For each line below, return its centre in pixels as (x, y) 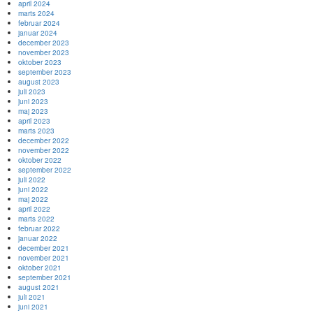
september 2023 (45, 72)
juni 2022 (33, 189)
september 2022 (45, 169)
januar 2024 (38, 32)
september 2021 (45, 277)
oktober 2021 (40, 267)
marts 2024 (36, 13)
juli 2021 (32, 297)
